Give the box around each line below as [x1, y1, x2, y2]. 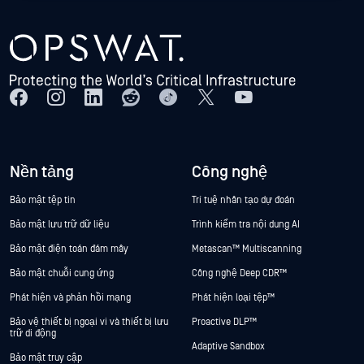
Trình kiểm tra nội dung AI [192, 219, 300, 231]
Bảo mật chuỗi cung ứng [10, 268, 114, 279]
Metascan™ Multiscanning [192, 244, 304, 255]
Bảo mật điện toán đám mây [10, 244, 128, 255]
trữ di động [10, 328, 56, 340]
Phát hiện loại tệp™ [192, 292, 277, 304]
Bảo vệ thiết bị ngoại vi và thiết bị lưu [10, 317, 168, 328]
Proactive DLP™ [192, 317, 259, 328]
